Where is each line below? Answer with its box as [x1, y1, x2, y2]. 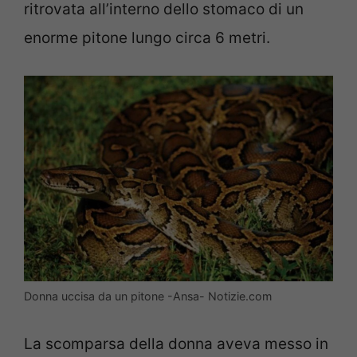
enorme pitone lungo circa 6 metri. [24, 29, 270, 48]
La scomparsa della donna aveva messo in [24, 334, 328, 353]
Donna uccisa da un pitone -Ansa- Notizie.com [24, 289, 272, 304]
